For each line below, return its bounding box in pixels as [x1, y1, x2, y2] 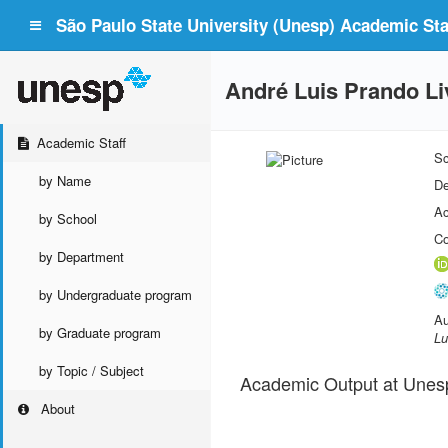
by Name [39, 171, 91, 190]
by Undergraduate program [39, 285, 192, 304]
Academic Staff [37, 133, 127, 152]
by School [39, 209, 97, 228]
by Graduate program [39, 323, 161, 342]
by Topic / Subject [39, 361, 144, 380]
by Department [39, 247, 124, 266]
